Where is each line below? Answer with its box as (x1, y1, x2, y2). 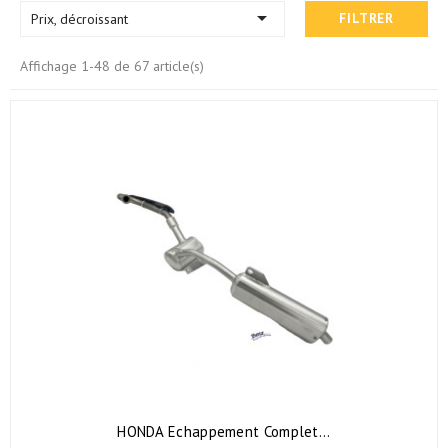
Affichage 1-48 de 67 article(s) (20, 57, 204, 76)
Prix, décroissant (31, 10, 128, 29)
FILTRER (339, 10, 394, 28)
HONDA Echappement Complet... (117, 421, 331, 441)
